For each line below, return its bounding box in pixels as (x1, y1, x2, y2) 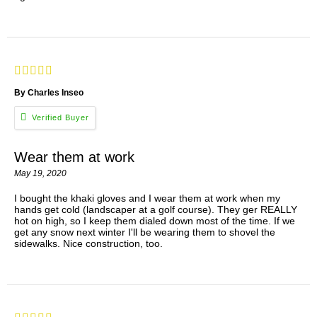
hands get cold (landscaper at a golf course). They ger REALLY (14, 204, 297, 216)
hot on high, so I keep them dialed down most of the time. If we (14, 215, 295, 227)
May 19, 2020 (14, 168, 67, 179)
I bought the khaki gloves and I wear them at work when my (14, 192, 280, 204)
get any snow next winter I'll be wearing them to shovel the (14, 226, 275, 238)
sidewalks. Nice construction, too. (14, 238, 163, 250)
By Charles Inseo (14, 87, 83, 98)
